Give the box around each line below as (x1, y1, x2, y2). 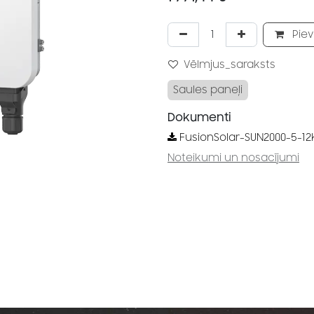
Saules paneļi (173, 84, 243, 96)
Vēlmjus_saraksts (184, 59, 275, 71)
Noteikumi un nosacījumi (168, 152, 299, 164)
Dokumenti (168, 111, 231, 125)
